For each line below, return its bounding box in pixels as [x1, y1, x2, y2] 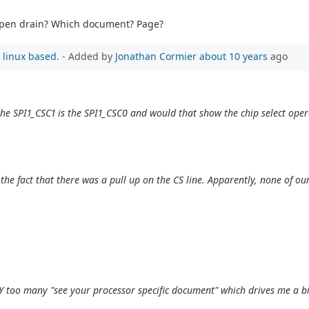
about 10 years [199, 49, 268, 63]
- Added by [59, 49, 115, 63]
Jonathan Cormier [115, 49, 197, 63]
